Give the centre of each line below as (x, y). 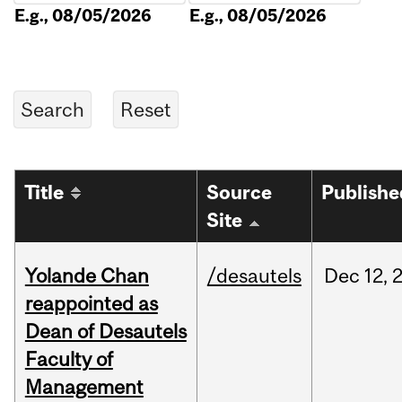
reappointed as (91, 304)
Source (240, 193)
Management (84, 387)
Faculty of (69, 359)
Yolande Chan (87, 276)
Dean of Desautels (105, 332)
